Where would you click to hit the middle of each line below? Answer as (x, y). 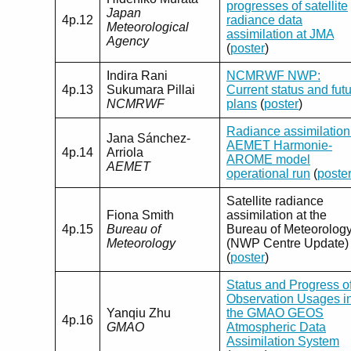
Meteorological (148, 27)
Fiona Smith (140, 215)
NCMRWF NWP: (273, 75)
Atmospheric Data (276, 327)
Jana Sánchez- (148, 138)
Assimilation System (283, 341)
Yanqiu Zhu (139, 313)
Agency (128, 41)
